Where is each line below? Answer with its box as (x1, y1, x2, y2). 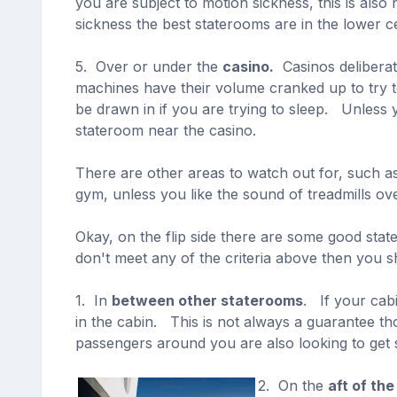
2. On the (257, 377, 328, 394)
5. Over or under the (74, 58, 222, 75)
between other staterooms (111, 292, 303, 309)
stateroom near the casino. (74, 121, 261, 139)
